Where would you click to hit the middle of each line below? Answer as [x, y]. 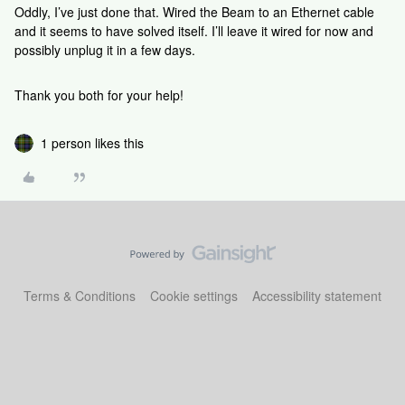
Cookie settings [194, 296]
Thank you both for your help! [99, 95]
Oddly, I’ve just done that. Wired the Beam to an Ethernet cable [194, 12]
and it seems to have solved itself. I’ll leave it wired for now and [194, 31]
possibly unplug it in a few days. [107, 50]
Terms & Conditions [80, 296]
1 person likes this [92, 143]
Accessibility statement [317, 296]
